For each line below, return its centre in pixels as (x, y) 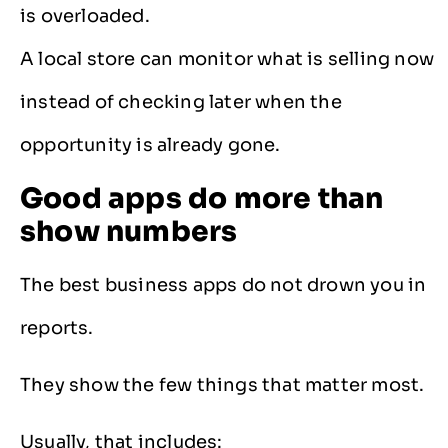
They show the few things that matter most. (222, 385)
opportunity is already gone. (150, 145)
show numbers (129, 231)
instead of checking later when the (181, 102)
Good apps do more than (202, 198)
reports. (57, 327)
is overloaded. (85, 16)
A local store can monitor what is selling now (227, 59)
